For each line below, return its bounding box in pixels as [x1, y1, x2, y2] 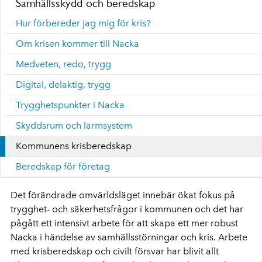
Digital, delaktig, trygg [16, 79, 111, 90]
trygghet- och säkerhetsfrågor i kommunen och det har [11, 204, 243, 215]
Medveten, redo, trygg [16, 58, 111, 70]
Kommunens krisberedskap [16, 140, 132, 151]
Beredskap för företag [16, 161, 110, 172]
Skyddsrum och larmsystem [16, 120, 132, 131]
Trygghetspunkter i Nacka [16, 99, 125, 111]
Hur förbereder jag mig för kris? [16, 18, 151, 29]
